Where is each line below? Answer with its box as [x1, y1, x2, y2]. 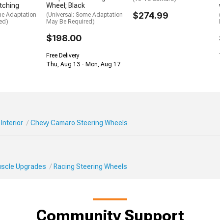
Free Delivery [46, 52, 80, 59]
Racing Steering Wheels [54, 162, 127, 170]
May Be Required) [46, 18, 95, 26]
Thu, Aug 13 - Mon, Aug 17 [46, 61, 120, 68]
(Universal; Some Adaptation [46, 11, 123, 19]
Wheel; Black [46, 1, 85, 10]
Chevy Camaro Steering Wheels [30, 118, 128, 127]
